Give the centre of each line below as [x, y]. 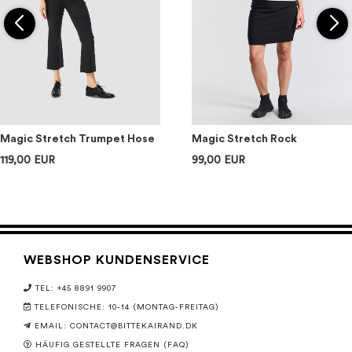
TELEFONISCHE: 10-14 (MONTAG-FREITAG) [127, 308]
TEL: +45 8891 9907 [76, 289]
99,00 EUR [218, 160]
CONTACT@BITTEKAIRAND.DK [134, 326]
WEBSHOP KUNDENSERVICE [117, 260]
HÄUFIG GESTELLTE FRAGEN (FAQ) [112, 345]
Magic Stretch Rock [244, 139]
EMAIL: [52, 326]
